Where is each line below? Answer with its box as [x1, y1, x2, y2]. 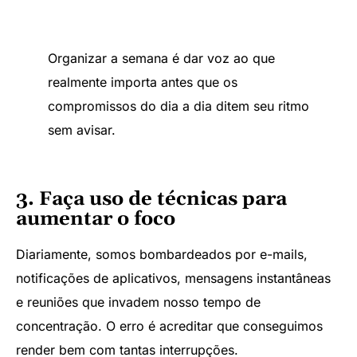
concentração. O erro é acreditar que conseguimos [16, 317, 323, 334]
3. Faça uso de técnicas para [16, 186, 287, 211]
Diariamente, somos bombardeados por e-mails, [16, 245, 308, 262]
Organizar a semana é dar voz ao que [48, 49, 275, 66]
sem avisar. [48, 121, 116, 138]
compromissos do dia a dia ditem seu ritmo [48, 97, 309, 114]
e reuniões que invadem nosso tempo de [16, 293, 261, 310]
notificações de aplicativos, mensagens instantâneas [16, 269, 331, 286]
